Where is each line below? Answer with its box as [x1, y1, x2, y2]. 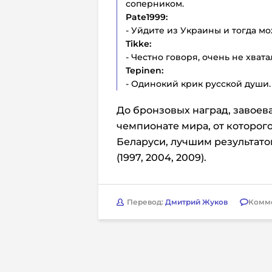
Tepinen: [126, 65, 163, 76]
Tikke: [126, 38, 151, 49]
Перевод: [127, 197, 165, 206]
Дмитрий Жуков [165, 197, 228, 206]
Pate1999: [126, 12, 168, 22]
